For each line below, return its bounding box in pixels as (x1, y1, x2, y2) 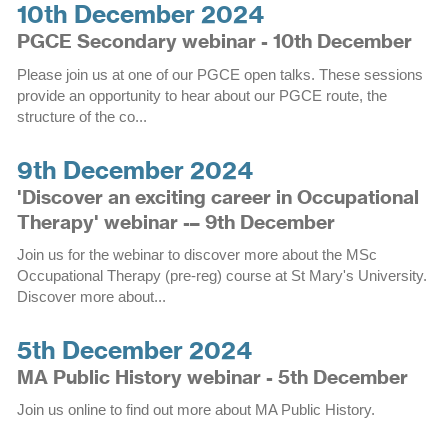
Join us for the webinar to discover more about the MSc (16, 245, 377, 263)
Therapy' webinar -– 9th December (16, 209, 335, 234)
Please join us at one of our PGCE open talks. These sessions (16, 65, 423, 83)
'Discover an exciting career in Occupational (16, 184, 419, 209)
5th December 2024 (16, 334, 252, 365)
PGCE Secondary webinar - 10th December (16, 29, 412, 54)
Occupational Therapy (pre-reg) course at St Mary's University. (16, 266, 427, 284)
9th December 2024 (16, 154, 253, 185)
